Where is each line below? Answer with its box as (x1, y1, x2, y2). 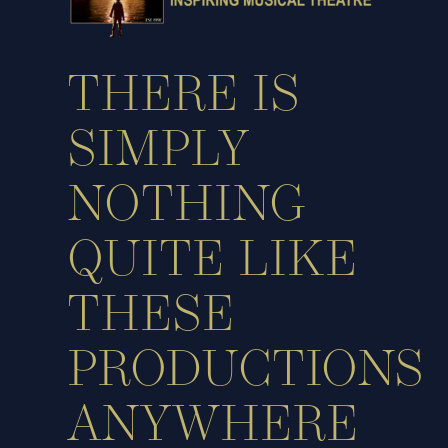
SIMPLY (67, 127, 250, 179)
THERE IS (67, 72, 301, 124)
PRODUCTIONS (67, 347, 425, 399)
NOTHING (67, 182, 306, 234)
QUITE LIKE (67, 237, 358, 289)
